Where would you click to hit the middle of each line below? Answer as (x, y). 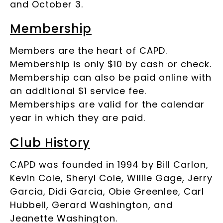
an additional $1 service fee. (78, 91)
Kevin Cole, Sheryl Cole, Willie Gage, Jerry (111, 178)
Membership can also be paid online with (111, 78)
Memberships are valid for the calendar (107, 105)
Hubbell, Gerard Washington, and (91, 205)
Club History (50, 142)
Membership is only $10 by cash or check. (111, 64)
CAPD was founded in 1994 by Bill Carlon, (109, 164)
